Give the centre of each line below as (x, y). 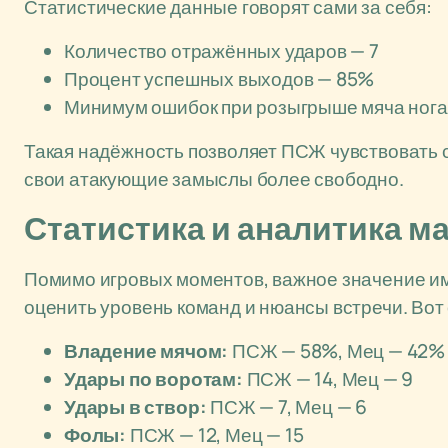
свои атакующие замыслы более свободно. (214, 179)
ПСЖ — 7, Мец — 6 (287, 407)
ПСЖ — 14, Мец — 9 (328, 379)
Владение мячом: (146, 351)
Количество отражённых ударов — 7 (221, 51)
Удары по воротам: (153, 379)
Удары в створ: (135, 407)
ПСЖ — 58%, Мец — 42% (337, 351)
